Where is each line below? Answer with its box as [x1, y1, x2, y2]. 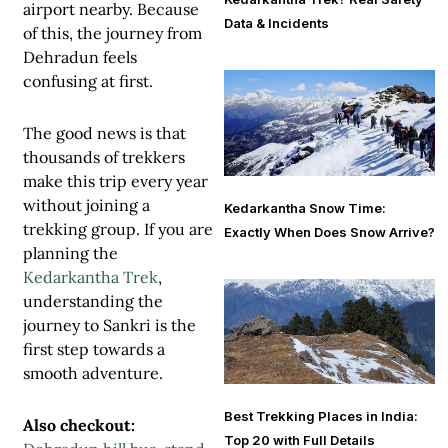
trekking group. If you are [23, 219, 213, 240]
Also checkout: [23, 415, 135, 436]
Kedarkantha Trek [23, 267, 158, 288]
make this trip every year [23, 171, 208, 192]
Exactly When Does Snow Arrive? [224, 223, 435, 240]
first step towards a [23, 339, 165, 360]
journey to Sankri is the [23, 315, 196, 336]
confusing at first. [23, 71, 153, 92]
